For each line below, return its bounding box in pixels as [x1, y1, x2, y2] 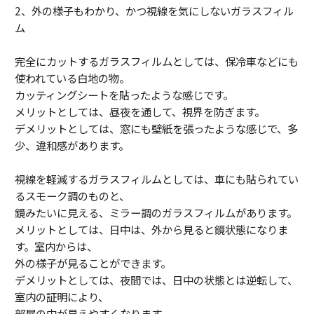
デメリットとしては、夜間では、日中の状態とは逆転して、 [15, 271, 298, 287]
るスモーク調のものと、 [15, 187, 130, 203]
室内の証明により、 [15, 288, 109, 304]
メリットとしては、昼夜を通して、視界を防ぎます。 [15, 103, 265, 119]
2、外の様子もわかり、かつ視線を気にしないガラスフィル [15, 2, 294, 18]
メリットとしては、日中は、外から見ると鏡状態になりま [15, 221, 288, 237]
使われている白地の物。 [15, 69, 130, 86]
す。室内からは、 [15, 238, 97, 254]
